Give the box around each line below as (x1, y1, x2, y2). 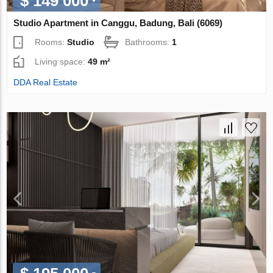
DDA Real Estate (13, 77, 78, 87)
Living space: (35, 56, 88, 66)
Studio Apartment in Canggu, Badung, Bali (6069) (13, 17, 223, 28)
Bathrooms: (125, 37, 172, 47)
